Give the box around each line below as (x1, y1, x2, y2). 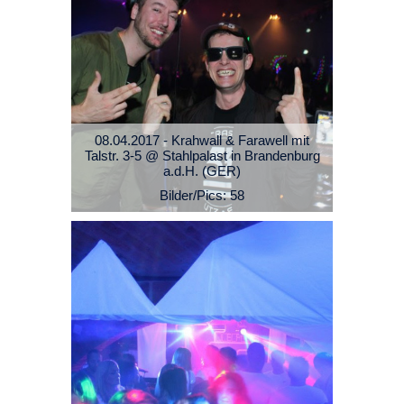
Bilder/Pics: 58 (160, 188, 244, 204)
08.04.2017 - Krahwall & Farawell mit (95, 133, 309, 149)
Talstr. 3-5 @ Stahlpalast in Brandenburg (84, 148, 320, 164)
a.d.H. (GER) (163, 163, 241, 179)
